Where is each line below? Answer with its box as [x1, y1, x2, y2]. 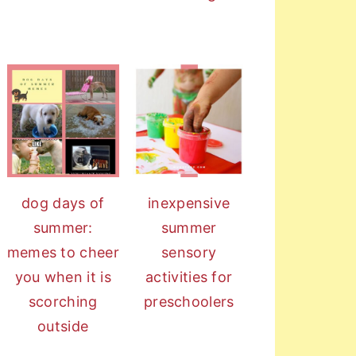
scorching [28, 293, 98, 311]
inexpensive [148, 195, 230, 212]
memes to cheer [6, 244, 119, 261]
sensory [161, 244, 217, 261]
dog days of [21, 195, 105, 212]
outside [37, 318, 89, 335]
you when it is [14, 269, 111, 286]
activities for [145, 269, 233, 286]
